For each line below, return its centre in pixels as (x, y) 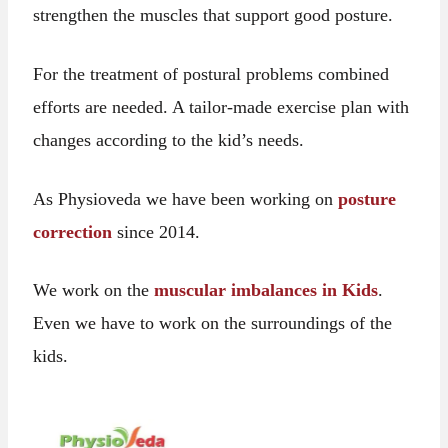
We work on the (91, 290)
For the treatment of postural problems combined (211, 73)
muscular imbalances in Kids (264, 290)
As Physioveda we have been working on (186, 198)
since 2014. (156, 231)
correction (73, 231)
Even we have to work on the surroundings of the (213, 323)
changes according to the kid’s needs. (169, 139)
